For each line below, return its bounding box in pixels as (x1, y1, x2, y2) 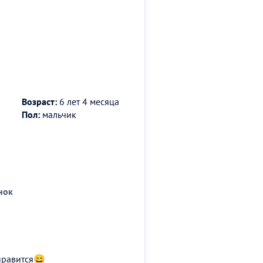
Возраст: (22, 95, 58, 107)
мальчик (40, 108, 77, 120)
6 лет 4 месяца (57, 95, 120, 107)
